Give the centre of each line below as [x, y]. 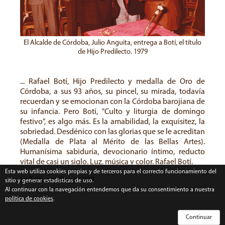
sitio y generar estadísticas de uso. [49, 181]
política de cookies [29, 199]
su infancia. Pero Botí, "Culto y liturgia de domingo [113, 112]
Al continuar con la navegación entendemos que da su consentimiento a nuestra [110, 190]
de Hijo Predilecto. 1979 [113, 52]
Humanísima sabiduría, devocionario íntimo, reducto [113, 152]
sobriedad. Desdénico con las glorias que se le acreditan [113, 132]
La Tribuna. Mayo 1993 [57, 180]
